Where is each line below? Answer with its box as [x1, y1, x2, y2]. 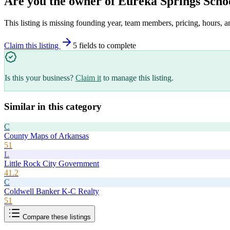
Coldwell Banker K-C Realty [4, 186, 99, 196]
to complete [97, 41, 136, 50]
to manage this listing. [103, 73, 174, 83]
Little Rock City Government [4, 159, 99, 168]
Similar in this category [4, 101, 102, 112]
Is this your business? [5, 73, 73, 83]
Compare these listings [21, 213, 91, 221]
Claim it [75, 73, 101, 83]
